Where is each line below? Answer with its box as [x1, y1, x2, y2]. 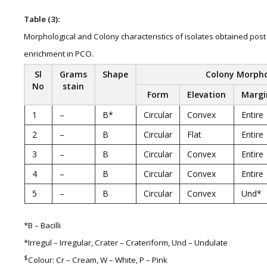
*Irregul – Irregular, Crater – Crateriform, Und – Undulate [24, 237, 228, 248]
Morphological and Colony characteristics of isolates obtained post [24, 31, 266, 42]
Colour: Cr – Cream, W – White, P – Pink [28, 254, 167, 265]
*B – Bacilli [24, 220, 61, 231]
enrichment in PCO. [24, 48, 94, 59]
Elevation [187, 89, 226, 100]
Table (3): [24, 14, 60, 24]
